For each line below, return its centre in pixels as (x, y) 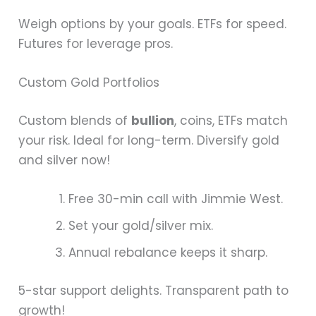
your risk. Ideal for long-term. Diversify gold (149, 140)
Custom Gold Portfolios (89, 83)
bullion (153, 120)
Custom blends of (75, 120)
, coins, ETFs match (231, 120)
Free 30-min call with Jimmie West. (176, 199)
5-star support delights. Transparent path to (154, 290)
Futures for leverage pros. (96, 44)
